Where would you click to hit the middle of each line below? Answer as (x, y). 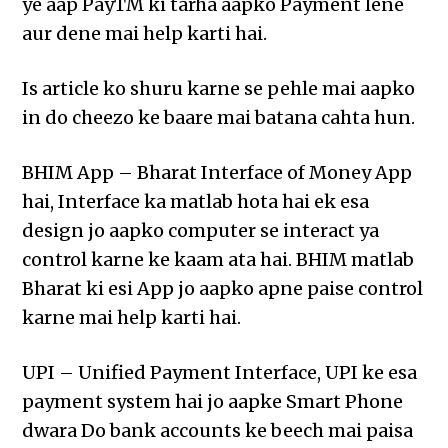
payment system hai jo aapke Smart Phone (213, 402)
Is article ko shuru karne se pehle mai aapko (219, 89)
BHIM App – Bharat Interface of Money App (217, 173)
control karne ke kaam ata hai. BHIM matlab (218, 260)
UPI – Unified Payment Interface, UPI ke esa (220, 373)
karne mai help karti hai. (132, 318)
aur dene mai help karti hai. (145, 34)
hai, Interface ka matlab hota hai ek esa (196, 202)
